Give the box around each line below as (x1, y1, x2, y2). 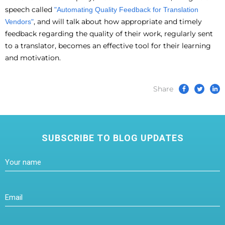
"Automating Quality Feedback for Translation (54, 5, 198, 14)
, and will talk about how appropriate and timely (34, 17, 202, 26)
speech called (5, 5, 54, 14)
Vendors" (5, 17, 34, 26)
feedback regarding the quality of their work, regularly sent (5, 29, 213, 38)
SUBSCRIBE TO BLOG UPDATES (41, 132, 184, 143)
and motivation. (5, 53, 61, 62)
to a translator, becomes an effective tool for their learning (5, 41, 211, 50)
